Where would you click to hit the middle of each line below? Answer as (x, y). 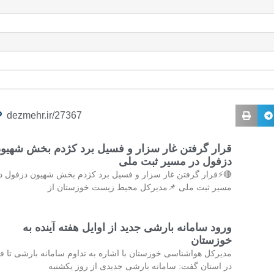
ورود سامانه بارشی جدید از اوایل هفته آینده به (127, 227)
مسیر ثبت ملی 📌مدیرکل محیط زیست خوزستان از (139, 187)
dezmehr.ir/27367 (45, 115)
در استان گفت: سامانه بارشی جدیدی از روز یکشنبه (140, 266)
